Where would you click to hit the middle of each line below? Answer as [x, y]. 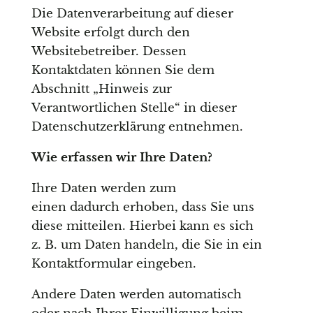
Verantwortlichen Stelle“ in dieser [134, 108]
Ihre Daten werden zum [103, 189]
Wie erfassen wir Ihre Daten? [122, 158]
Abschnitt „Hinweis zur [101, 89]
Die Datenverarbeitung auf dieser [132, 14]
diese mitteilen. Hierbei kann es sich [142, 226]
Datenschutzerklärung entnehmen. [137, 127]
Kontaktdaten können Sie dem [123, 71]
